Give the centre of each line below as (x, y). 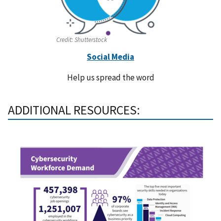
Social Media (110, 57)
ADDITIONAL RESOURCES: (74, 110)
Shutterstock (90, 40)
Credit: (65, 40)
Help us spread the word (110, 78)
